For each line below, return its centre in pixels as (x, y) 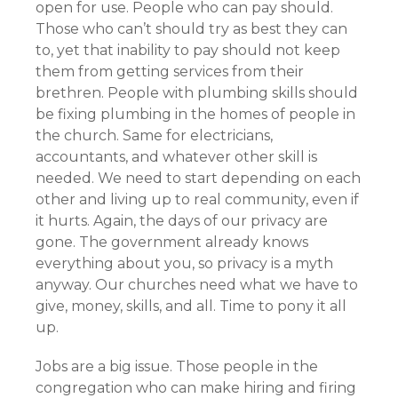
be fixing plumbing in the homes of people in (195, 114)
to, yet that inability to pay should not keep (188, 50)
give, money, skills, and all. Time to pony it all (191, 306)
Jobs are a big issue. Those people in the (177, 366)
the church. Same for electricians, (154, 135)
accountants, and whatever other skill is (176, 157)
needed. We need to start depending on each (198, 178)
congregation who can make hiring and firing (196, 388)
